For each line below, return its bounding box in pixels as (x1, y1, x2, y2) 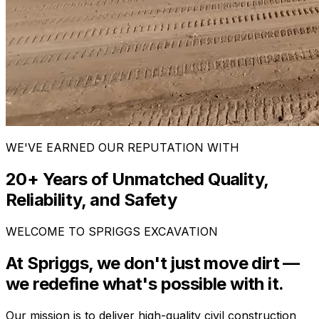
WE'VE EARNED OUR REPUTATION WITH (6, 140, 239, 155)
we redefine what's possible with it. (6, 273, 284, 294)
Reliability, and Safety (6, 189, 177, 210)
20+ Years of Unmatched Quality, (6, 168, 268, 189)
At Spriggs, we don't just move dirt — (6, 252, 300, 273)
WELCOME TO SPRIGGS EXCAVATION (6, 224, 218, 239)
